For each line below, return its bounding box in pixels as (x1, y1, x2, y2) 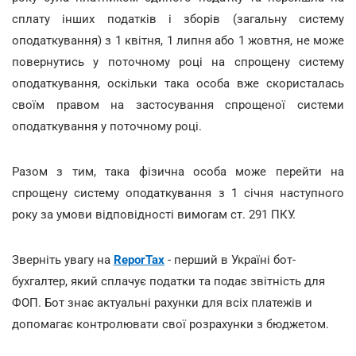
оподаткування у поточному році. (12, 118, 202, 133)
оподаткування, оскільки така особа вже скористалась (12, 75, 344, 91)
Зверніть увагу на (12, 252, 114, 267)
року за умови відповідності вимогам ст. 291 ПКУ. (12, 207, 296, 222)
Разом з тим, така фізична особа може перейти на (12, 164, 344, 179)
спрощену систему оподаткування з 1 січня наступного (12, 185, 344, 200)
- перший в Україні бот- (164, 252, 296, 267)
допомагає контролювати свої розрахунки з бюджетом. (12, 316, 329, 331)
